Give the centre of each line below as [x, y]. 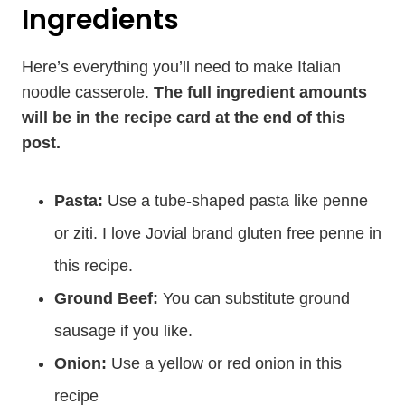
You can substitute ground [256, 298]
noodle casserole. [88, 92]
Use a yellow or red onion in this [226, 363]
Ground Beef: [108, 298]
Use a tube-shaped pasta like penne [238, 201]
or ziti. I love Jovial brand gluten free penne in [218, 233]
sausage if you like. [123, 331]
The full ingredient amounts [260, 92]
